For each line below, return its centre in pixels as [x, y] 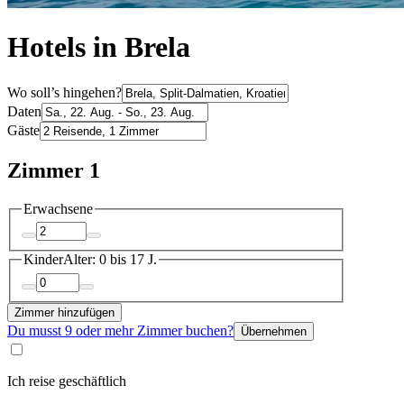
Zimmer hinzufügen [64, 312]
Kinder [43, 260]
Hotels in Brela [99, 47]
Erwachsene [58, 208]
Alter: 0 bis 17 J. [110, 260]
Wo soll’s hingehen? [64, 92]
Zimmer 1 [54, 170]
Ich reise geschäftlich [67, 381]
